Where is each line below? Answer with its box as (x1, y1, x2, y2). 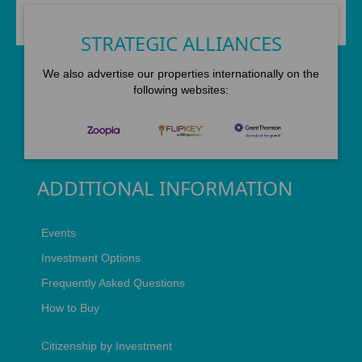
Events (41, 226, 76, 239)
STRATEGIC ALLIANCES (80, 29, 282, 57)
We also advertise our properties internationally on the (43, 67, 319, 80)
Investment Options (41, 251, 141, 264)
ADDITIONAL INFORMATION (37, 174, 293, 201)
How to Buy (41, 301, 99, 314)
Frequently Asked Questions (41, 276, 185, 289)
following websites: (133, 83, 229, 96)
